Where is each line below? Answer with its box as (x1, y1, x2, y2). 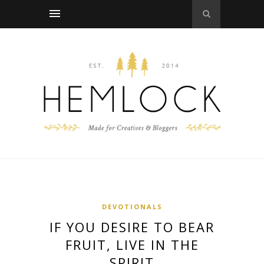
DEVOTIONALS (101, 202, 163, 211)
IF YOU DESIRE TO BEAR (49, 217, 214, 236)
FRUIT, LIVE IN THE (65, 235, 199, 253)
